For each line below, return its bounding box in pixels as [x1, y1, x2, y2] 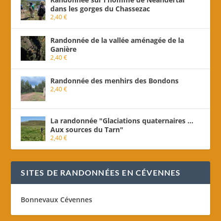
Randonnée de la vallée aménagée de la [50, 35, 184, 45]
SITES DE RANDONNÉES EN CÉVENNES [21, 167, 181, 177]
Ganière [50, 44, 77, 54]
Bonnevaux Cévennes [21, 194, 93, 204]
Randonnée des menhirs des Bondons [50, 75, 179, 85]
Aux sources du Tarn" [50, 124, 124, 134]
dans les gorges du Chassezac [50, 3, 150, 13]
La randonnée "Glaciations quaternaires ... [50, 115, 194, 125]
